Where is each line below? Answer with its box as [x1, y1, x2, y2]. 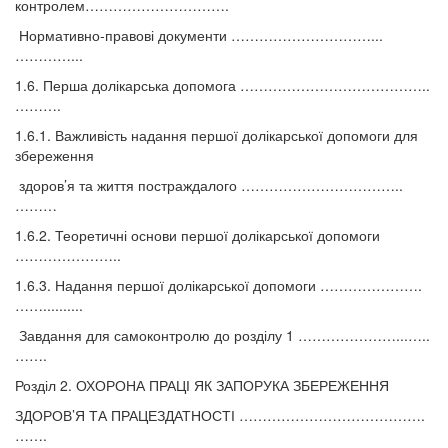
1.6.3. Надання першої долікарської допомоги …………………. [15, 275, 422, 296]
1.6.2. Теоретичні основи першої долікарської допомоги [15, 225, 380, 246]
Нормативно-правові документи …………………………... [15, 25, 383, 46]
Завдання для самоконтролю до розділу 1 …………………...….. [15, 325, 430, 346]
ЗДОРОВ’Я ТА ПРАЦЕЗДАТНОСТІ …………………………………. [15, 405, 425, 426]
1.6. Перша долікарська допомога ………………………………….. [15, 75, 430, 96]
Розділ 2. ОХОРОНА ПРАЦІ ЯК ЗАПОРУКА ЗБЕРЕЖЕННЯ [15, 375, 389, 396]
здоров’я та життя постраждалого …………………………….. [15, 175, 403, 196]
